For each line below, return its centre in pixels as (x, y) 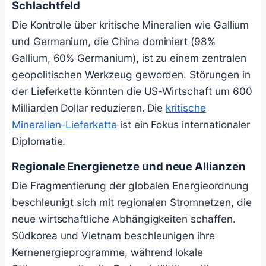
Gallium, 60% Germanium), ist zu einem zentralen (129, 58)
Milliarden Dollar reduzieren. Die (89, 108)
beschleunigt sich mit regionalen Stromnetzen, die (132, 202)
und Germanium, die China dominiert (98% (114, 42)
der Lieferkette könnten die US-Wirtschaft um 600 (132, 91)
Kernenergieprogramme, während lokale (108, 252)
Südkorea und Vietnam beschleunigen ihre (113, 236)
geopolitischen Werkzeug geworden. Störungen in (131, 75)
